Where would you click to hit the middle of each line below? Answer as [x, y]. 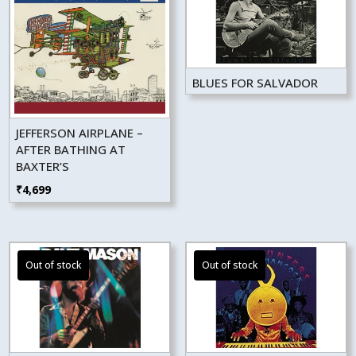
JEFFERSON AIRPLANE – [80, 132]
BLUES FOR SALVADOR [255, 82]
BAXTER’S [43, 166]
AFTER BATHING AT [71, 149]
